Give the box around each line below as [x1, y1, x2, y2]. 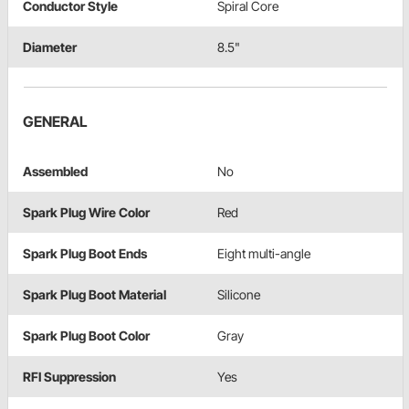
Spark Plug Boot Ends [23, 245, 147, 261]
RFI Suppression [23, 368, 116, 384]
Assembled [23, 163, 88, 179]
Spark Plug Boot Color [23, 327, 150, 343]
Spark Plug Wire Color [23, 204, 150, 220]
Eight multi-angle [217, 245, 310, 261]
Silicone [217, 286, 260, 302]
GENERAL [23, 111, 88, 131]
